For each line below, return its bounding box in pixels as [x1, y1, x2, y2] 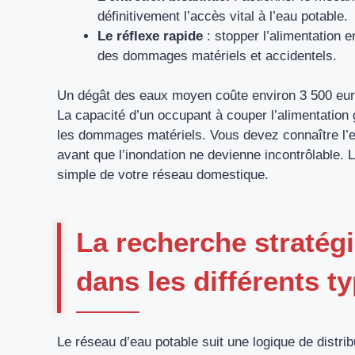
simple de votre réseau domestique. [57, 167, 269, 183]
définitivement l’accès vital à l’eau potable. [97, 8, 348, 24]
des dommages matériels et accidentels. [97, 48, 337, 63]
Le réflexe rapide [97, 28, 203, 44]
